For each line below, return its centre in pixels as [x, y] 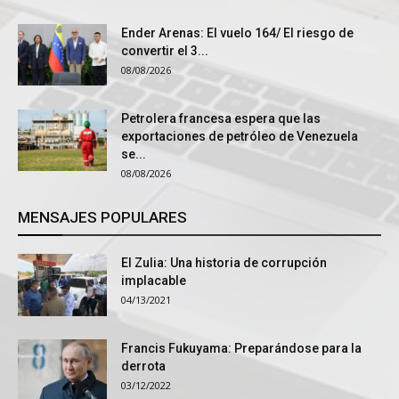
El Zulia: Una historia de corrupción [224, 263]
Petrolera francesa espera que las [221, 119]
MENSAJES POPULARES [102, 218]
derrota [143, 366]
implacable [154, 281]
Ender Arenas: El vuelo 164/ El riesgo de [237, 33]
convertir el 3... [165, 51]
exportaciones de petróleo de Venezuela [240, 137]
